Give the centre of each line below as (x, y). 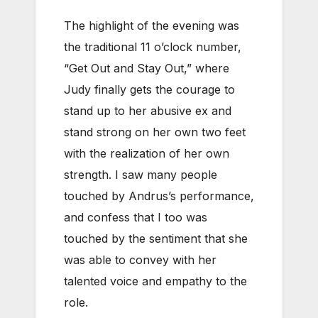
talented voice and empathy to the (155, 281)
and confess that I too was (136, 217)
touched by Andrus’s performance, (159, 196)
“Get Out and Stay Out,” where (147, 68)
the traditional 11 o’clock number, (153, 46)
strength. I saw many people (141, 174)
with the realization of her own (147, 153)
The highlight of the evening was (152, 25)
